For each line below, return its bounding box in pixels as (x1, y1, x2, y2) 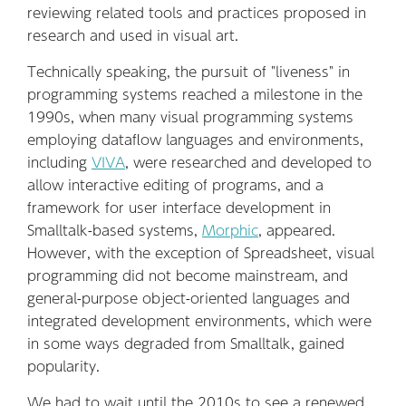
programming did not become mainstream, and (27, 265, 348, 286)
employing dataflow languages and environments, (27, 129, 363, 150)
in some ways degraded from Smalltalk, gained (27, 333, 344, 354)
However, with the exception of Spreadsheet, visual (27, 242, 374, 264)
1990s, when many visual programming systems (27, 106, 353, 128)
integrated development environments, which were (27, 310, 372, 332)
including (27, 151, 92, 173)
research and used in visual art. (27, 24, 238, 46)
